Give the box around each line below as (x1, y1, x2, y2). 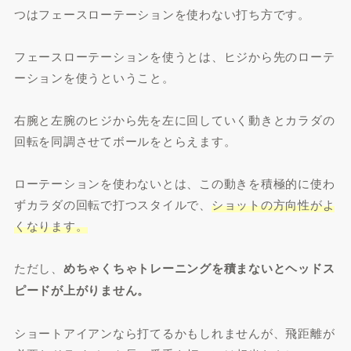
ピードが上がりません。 (13, 281, 150, 299)
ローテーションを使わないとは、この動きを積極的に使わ (13, 175, 335, 192)
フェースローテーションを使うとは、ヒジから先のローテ (13, 48, 335, 65)
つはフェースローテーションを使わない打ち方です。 (13, 5, 310, 23)
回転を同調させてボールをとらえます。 (13, 132, 237, 150)
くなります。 (13, 217, 89, 234)
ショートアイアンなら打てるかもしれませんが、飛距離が (13, 324, 335, 342)
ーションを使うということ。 (13, 69, 175, 86)
